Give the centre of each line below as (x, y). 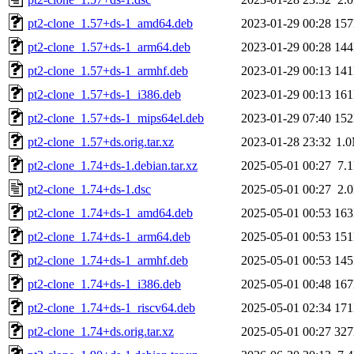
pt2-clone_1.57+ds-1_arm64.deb (109, 47)
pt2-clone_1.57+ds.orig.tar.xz (101, 141)
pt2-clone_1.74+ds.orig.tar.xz (101, 331)
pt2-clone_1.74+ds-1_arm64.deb (109, 236)
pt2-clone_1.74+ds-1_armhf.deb (108, 260)
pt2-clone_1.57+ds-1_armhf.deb (108, 70)
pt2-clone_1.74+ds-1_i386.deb (104, 284)
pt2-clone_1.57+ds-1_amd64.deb (110, 23)
